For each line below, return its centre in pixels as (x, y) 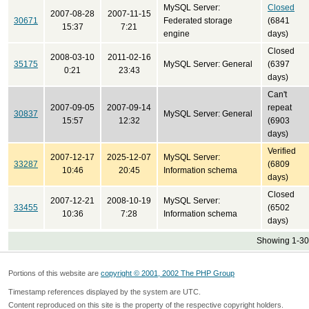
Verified (282, 151)
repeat (280, 108)
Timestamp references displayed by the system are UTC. (104, 292)
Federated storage (198, 21)
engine (177, 34)
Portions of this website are (54, 273)
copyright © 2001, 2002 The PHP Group (168, 273)
